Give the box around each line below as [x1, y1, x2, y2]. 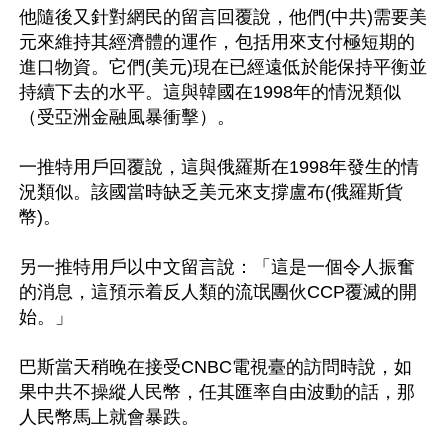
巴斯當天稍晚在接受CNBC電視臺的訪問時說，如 [19, 356, 412, 377]
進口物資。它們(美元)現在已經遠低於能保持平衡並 [19, 56, 427, 77]
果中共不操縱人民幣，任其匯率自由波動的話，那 [19, 381, 415, 402]
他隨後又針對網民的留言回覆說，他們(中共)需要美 [19, 6, 427, 27]
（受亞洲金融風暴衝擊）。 [19, 106, 235, 127]
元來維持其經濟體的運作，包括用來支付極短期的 [19, 31, 415, 52]
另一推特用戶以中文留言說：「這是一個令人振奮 [19, 256, 415, 277]
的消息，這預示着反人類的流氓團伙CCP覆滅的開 [19, 281, 417, 302]
